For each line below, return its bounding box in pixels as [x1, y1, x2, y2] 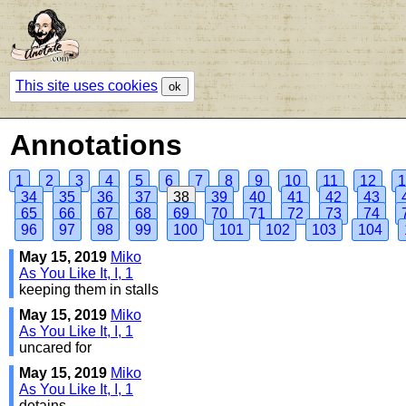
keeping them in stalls [19, 281, 159, 297]
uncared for [19, 339, 92, 355]
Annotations [10, 128, 182, 161]
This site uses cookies [15, 77, 158, 93]
